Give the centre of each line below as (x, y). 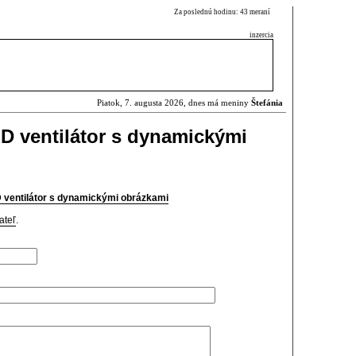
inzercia (261, 35)
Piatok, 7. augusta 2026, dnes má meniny (174, 103)
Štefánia (267, 103)
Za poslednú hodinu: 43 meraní (224, 12)
